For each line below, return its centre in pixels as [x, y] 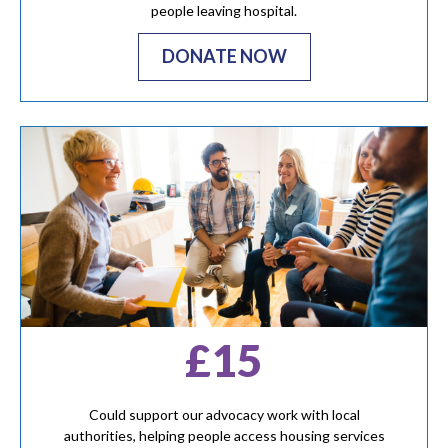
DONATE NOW [224, 55]
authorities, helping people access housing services [224, 436]
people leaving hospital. [224, 11]
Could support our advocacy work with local [224, 415]
